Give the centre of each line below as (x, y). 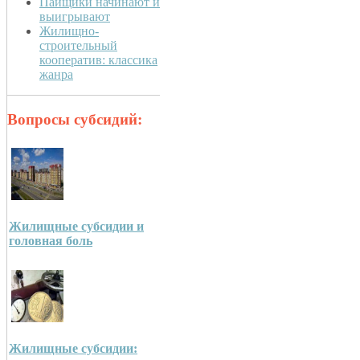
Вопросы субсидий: (75, 120)
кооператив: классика (98, 60)
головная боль (51, 241)
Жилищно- (69, 31)
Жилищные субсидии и (76, 227)
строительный (78, 46)
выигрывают (75, 17)
